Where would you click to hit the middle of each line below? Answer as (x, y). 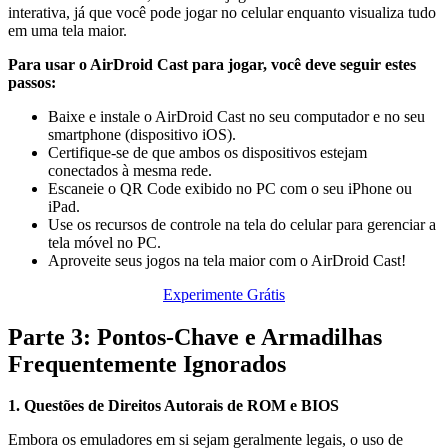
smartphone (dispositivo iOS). (142, 134)
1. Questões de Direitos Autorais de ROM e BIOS (173, 406)
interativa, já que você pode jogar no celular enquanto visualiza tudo (222, 12)
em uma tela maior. (67, 30)
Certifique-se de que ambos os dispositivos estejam (207, 152)
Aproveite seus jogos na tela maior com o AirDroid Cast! (227, 260)
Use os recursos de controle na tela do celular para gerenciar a (242, 224)
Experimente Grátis (224, 294)
